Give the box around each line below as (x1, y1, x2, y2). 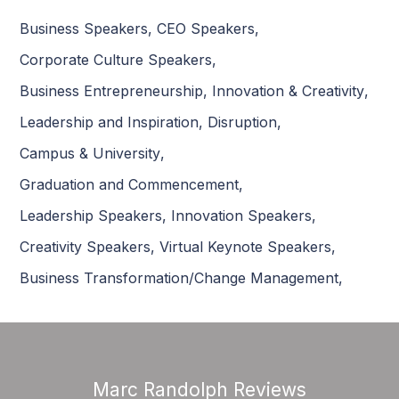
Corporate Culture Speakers (20, 51, 213, 69)
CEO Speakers (157, 20, 256, 38)
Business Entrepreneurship (20, 82, 204, 101)
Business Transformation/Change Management (20, 269, 339, 288)
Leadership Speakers (20, 207, 163, 225)
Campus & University (20, 144, 161, 163)
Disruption (208, 113, 278, 132)
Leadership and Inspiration (20, 113, 199, 132)
